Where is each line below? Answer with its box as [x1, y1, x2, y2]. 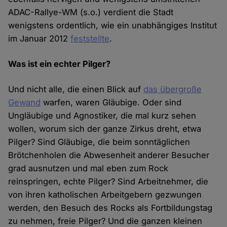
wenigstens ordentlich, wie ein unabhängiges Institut [8, 20, 217, 31]
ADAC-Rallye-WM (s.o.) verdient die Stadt [8, 7, 174, 18]
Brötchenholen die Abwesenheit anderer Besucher [8, 150, 210, 161]
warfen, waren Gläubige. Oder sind [41, 97, 182, 108]
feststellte [70, 33, 110, 44]
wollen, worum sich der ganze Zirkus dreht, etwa [8, 124, 202, 134]
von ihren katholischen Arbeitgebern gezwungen [8, 190, 202, 200]
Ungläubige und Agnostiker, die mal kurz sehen [8, 110, 197, 121]
